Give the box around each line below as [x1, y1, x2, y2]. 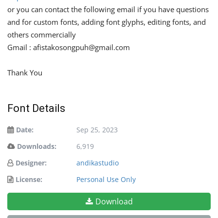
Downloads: [17, 142, 56, 151]
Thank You [7, 68, 42, 78]
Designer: [16, 158, 47, 168]
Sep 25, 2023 [76, 125, 118, 135]
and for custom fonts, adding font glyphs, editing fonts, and [7, 17, 206, 27]
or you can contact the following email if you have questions [7, 4, 209, 15]
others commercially [7, 30, 76, 40]
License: [16, 175, 42, 184]
